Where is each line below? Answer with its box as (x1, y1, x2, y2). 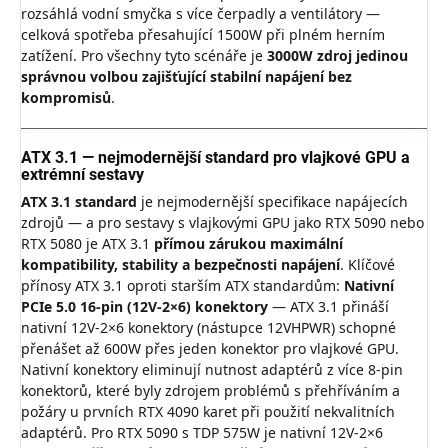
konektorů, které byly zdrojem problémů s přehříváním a (21, 381, 400, 401)
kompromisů (21, 88, 111, 108)
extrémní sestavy (21, 165, 144, 185)
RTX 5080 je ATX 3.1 (21, 234, 154, 254)
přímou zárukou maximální (154, 234, 343, 254)
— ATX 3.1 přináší (268, 297, 389, 317)
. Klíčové (340, 255, 395, 275)
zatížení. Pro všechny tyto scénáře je (21, 46, 267, 66)
